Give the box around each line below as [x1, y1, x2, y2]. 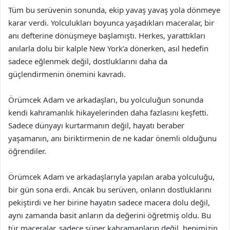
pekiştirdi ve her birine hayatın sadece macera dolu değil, [8, 197, 210, 207]
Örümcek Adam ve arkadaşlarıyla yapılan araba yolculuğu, [8, 171, 215, 182]
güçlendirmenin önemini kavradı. [8, 69, 126, 79]
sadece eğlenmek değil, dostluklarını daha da [8, 56, 167, 66]
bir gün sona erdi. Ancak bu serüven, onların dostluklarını [8, 184, 212, 195]
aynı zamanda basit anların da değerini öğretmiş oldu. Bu [8, 210, 211, 220]
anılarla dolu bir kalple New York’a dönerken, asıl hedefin [8, 43, 208, 53]
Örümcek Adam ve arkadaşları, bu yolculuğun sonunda [8, 94, 203, 105]
